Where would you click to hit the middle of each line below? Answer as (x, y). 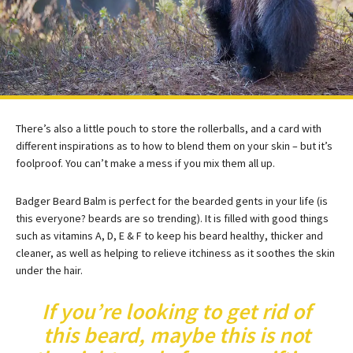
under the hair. (49, 271)
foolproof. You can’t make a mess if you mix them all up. (145, 163)
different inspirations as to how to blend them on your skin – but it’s (174, 146)
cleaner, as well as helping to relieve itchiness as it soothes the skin (175, 253)
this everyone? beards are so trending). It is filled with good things (172, 219)
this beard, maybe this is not (176, 335)
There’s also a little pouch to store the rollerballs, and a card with (169, 129)
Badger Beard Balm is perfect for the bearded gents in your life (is (172, 201)
